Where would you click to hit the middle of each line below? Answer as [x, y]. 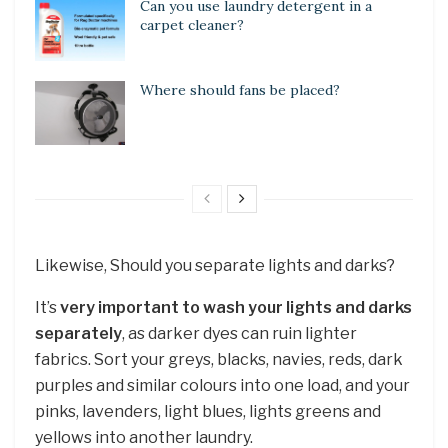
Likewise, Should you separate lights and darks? [215, 266]
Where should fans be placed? [240, 90]
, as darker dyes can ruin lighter [239, 334]
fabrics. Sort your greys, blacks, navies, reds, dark [219, 360]
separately [78, 334]
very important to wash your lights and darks [236, 308]
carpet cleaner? [192, 24]
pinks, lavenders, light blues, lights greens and [208, 412]
